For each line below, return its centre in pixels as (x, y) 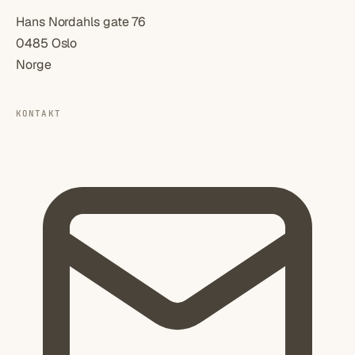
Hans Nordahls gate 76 (81, 21)
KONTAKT (38, 113)
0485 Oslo (47, 43)
